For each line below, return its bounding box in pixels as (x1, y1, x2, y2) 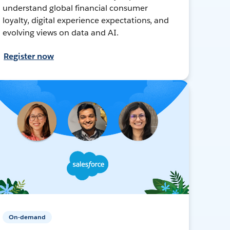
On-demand (9, 212, 46, 221)
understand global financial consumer (3, 2, 148, 13)
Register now (4, 50, 54, 62)
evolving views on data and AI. (3, 27, 119, 38)
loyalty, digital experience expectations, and (3, 14, 169, 26)
